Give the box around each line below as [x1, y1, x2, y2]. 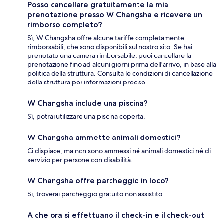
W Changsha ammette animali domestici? [27, 132, 181, 142]
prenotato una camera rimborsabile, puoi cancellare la [27, 51, 191, 60]
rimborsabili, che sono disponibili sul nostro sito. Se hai [27, 42, 192, 51]
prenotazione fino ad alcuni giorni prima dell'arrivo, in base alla [27, 59, 216, 69]
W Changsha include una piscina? [27, 98, 148, 108]
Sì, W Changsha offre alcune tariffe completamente [27, 33, 184, 42]
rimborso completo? [27, 19, 102, 29]
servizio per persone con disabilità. [27, 155, 133, 164]
